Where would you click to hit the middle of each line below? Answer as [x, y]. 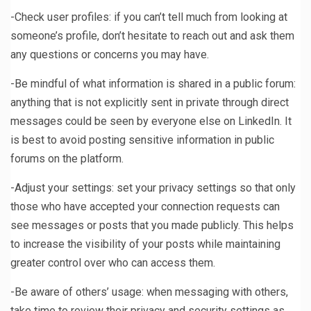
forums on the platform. [67, 159]
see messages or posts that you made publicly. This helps [152, 226]
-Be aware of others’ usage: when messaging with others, [149, 292]
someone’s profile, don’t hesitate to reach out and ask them [152, 36]
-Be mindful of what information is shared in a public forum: [153, 84]
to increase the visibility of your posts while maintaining [145, 244]
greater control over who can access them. [113, 263]
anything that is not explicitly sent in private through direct [150, 103]
